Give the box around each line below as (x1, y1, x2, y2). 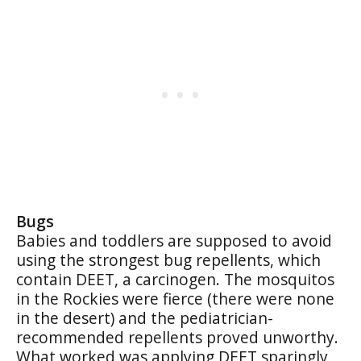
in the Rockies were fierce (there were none (16, 288, 334, 309)
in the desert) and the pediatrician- (16, 307, 273, 329)
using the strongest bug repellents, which (16, 249, 321, 271)
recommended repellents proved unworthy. (16, 326, 338, 348)
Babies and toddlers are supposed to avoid (16, 230, 332, 251)
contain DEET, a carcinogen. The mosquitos (16, 268, 334, 290)
